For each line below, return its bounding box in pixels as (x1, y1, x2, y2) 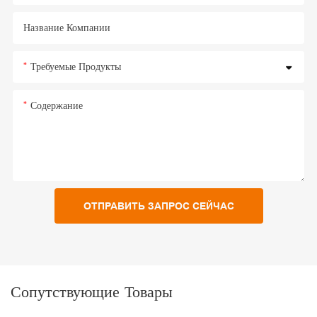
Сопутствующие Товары (11, 282, 173, 301)
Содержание (30, 98, 83, 112)
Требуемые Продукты (30, 59, 121, 73)
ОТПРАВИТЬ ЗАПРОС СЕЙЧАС (83, 200, 234, 212)
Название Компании (23, 21, 110, 34)
